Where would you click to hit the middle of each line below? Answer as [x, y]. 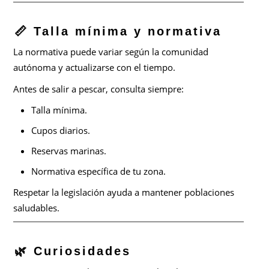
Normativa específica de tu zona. [99, 171]
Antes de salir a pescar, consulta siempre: [99, 89]
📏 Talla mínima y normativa [118, 31]
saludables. [37, 207]
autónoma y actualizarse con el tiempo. [95, 67]
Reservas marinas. [69, 150]
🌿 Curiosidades [73, 251]
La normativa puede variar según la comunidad [111, 51]
